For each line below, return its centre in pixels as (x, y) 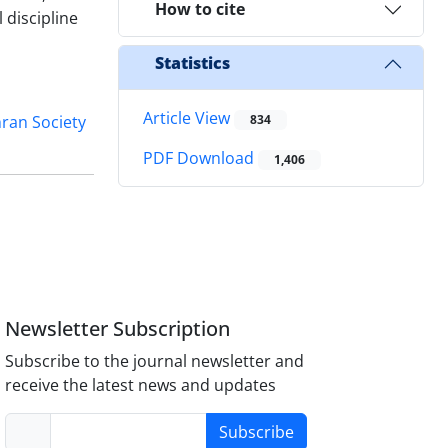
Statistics (192, 63)
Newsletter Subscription (118, 328)
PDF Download (200, 158)
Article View (188, 117)
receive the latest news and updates (141, 384)
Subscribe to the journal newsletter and (155, 360)
